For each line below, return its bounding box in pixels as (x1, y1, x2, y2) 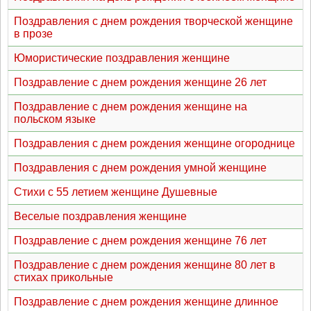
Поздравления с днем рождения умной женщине (14, 162, 267, 174)
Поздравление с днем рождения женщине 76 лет (14, 235, 267, 246)
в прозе (14, 28, 53, 40)
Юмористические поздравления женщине (14, 52, 230, 64)
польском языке (14, 113, 96, 125)
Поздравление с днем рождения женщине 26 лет (14, 76, 267, 88)
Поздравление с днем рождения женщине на (14, 101, 247, 112)
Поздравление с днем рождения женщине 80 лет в (14, 259, 276, 271)
